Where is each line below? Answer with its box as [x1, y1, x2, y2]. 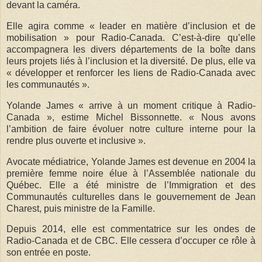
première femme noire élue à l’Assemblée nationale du [6, 168, 256, 178]
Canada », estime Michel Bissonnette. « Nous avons [6, 112, 256, 122]
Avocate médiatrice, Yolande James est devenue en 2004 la [6, 156, 256, 167]
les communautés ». [6, 79, 89, 89]
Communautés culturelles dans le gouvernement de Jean [6, 191, 256, 202]
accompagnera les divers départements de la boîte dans [6, 44, 256, 54]
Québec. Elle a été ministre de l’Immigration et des [6, 180, 256, 190]
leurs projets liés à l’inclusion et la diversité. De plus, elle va [6, 56, 256, 66]
